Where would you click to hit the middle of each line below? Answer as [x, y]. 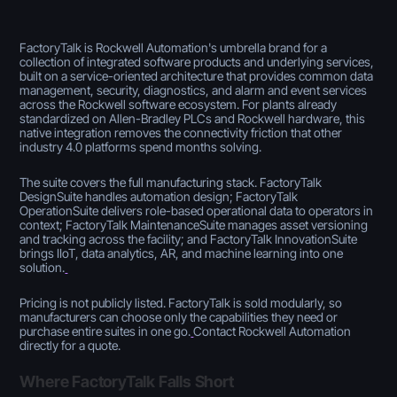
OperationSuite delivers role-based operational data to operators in [197, 210]
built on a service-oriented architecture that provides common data [197, 75]
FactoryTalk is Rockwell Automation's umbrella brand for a [174, 47]
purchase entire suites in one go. [105, 331]
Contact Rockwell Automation [272, 331]
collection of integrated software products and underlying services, [197, 61]
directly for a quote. [70, 345]
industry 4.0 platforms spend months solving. [141, 146]
